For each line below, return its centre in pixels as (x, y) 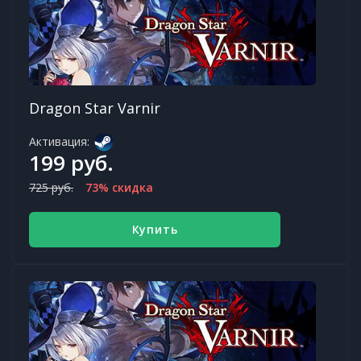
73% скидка (119, 187)
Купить (155, 229)
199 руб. (71, 162)
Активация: (59, 141)
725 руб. (51, 187)
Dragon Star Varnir (95, 108)
